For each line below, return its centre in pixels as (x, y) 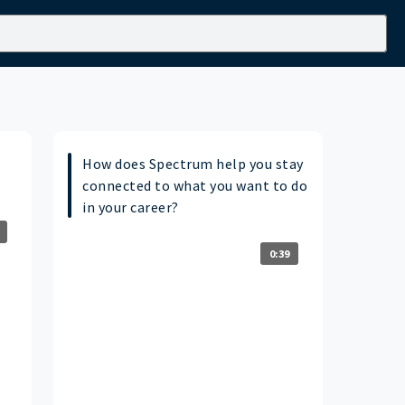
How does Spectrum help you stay (193, 163)
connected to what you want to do (195, 185)
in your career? (131, 207)
